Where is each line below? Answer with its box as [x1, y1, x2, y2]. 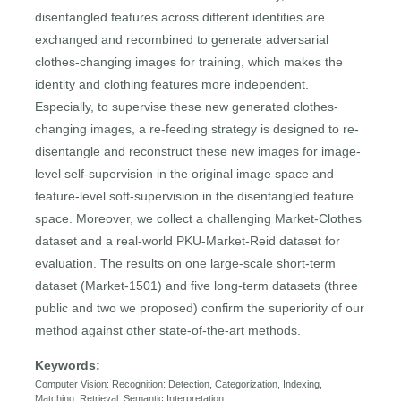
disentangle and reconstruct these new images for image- [35, 144, 362, 159]
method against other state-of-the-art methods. [35, 323, 302, 338]
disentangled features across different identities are [35, 10, 326, 25]
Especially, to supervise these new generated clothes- [35, 99, 339, 115]
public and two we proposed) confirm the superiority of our [35, 301, 365, 316]
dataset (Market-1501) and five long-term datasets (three [35, 278, 359, 294]
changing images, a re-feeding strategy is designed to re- [35, 122, 360, 137]
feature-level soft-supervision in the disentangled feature [35, 189, 354, 204]
